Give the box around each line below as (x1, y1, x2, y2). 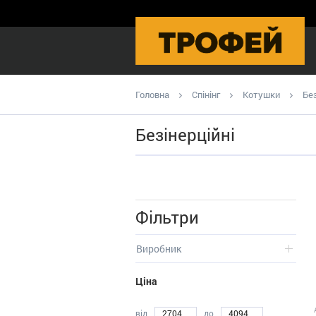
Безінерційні (135, 123, 235, 146)
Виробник (136, 241, 181, 255)
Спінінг (192, 88, 220, 101)
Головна (135, 88, 169, 101)
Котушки (243, 88, 280, 101)
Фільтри (135, 206, 199, 229)
